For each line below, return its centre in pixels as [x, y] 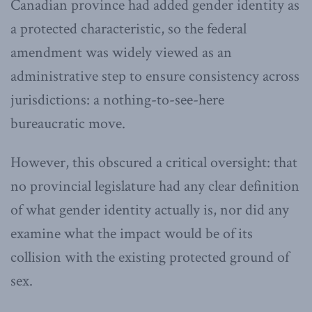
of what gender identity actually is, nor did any [150, 210]
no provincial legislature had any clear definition [155, 186]
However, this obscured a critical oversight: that [154, 162]
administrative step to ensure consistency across [155, 76]
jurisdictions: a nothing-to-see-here [117, 100]
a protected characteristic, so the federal [128, 29]
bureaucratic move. [68, 123]
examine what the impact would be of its [132, 233]
